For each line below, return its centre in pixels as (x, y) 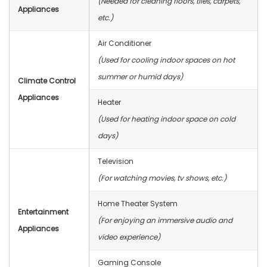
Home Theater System (138, 204)
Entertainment (43, 212)
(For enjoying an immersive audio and (165, 220)
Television (116, 161)
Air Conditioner (125, 43)
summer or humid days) (140, 77)
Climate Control (47, 81)
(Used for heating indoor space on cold (167, 119)
